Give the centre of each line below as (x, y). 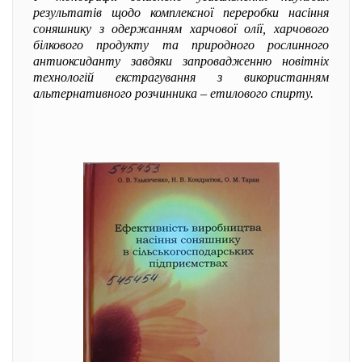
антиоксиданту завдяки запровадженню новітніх (181, 61)
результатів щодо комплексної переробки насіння (181, 13)
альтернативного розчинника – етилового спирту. (173, 93)
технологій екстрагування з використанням (181, 77)
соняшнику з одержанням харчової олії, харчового (181, 29)
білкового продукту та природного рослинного (181, 45)
